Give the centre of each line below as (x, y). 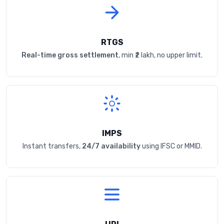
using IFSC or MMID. (171, 146)
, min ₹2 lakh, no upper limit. (160, 55)
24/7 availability (111, 146)
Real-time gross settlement (70, 55)
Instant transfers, (52, 146)
